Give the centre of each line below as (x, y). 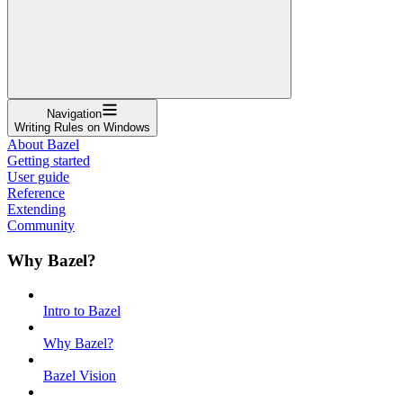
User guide (38, 176)
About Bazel (43, 144)
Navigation (74, 113)
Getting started (49, 160)
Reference (36, 193)
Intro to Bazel (82, 311)
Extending (36, 209)
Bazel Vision (80, 376)
